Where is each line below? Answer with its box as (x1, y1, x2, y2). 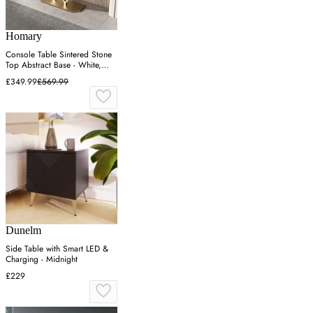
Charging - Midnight (6, 253, 78, 266)
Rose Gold (6, 69, 44, 82)
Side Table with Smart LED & (6, 242, 108, 256)
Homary (6, 30, 42, 43)
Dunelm (6, 224, 41, 237)
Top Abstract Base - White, (6, 59, 101, 72)
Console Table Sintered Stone (6, 48, 112, 61)
